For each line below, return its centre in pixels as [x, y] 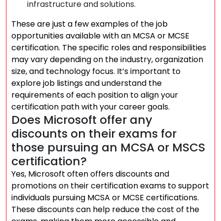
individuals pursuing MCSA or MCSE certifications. [105, 198]
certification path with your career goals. [91, 107]
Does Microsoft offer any [82, 120]
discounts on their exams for [94, 133]
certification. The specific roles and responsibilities [109, 48]
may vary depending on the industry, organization [107, 59]
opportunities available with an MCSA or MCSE [100, 36]
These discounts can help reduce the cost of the [105, 209]
